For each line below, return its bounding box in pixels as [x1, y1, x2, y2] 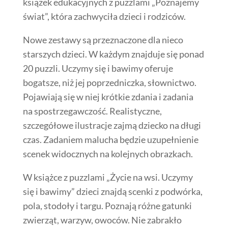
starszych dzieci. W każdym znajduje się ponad [22, 48, 204, 60]
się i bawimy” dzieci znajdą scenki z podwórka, [22, 185, 203, 197]
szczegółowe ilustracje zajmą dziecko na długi [22, 119, 201, 131]
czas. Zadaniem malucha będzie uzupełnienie [22, 133, 198, 145]
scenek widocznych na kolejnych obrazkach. [22, 148, 193, 159]
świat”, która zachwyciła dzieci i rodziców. [22, 10, 186, 22]
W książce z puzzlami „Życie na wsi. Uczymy [22, 171, 193, 183]
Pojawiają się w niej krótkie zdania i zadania [22, 91, 193, 102]
